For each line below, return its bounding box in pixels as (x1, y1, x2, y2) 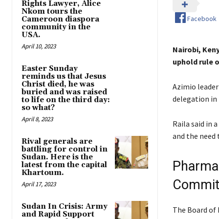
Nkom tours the (22, 6, 82, 16)
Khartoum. (22, 168, 64, 177)
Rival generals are (22, 136, 92, 146)
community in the (22, 22, 90, 32)
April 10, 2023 (22, 42, 56, 50)
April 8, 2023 (22, 114, 53, 123)
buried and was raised (22, 87, 107, 97)
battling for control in (22, 144, 108, 154)
